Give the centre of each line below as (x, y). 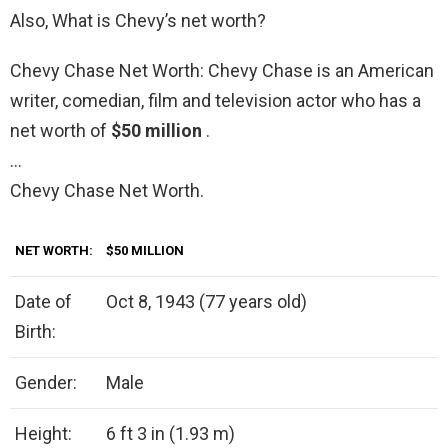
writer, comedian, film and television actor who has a (215, 101)
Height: (43, 434)
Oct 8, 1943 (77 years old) (206, 302)
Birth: (35, 332)
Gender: (46, 383)
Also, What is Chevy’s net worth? (138, 21)
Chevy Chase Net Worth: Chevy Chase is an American (222, 71)
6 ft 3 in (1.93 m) (170, 434)
